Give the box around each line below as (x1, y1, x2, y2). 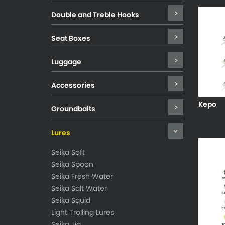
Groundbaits (51, 104, 95, 114)
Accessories (51, 80, 95, 90)
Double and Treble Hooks (51, 10, 139, 20)
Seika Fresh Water (51, 171, 113, 181)
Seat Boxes (51, 33, 90, 43)
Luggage (51, 57, 81, 67)
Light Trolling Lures (51, 207, 114, 217)
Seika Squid (51, 195, 90, 205)
